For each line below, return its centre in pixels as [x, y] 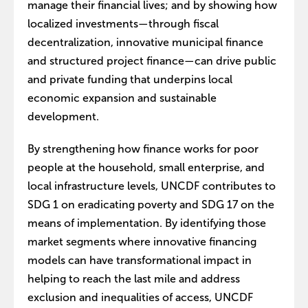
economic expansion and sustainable [122, 98]
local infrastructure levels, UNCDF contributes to [152, 186]
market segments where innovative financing [142, 241]
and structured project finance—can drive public [152, 60]
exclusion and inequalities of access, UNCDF [140, 297]
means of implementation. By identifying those [147, 223]
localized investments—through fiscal [123, 23]
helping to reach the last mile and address [134, 278]
